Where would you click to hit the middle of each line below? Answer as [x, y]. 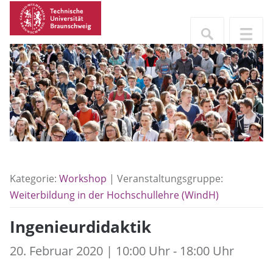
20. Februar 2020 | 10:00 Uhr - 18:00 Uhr [122, 251]
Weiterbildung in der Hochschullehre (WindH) [114, 195]
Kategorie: [34, 179]
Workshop [83, 179]
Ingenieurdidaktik [80, 227]
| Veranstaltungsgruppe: [165, 179]
